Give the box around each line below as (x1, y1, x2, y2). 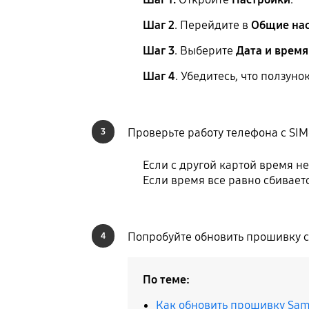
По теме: (143, 272, 190, 288)
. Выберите (175, 43, 237, 58)
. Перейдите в (175, 17, 252, 32)
